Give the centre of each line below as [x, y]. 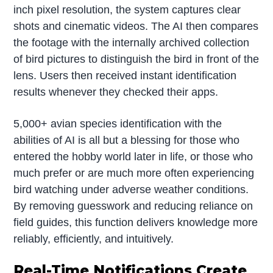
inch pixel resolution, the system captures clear [127, 10]
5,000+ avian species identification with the [118, 123]
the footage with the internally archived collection [132, 43]
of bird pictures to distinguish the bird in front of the [136, 59]
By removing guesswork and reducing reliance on [133, 206]
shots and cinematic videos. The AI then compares [136, 27]
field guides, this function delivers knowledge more [136, 222]
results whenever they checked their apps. [116, 92]
